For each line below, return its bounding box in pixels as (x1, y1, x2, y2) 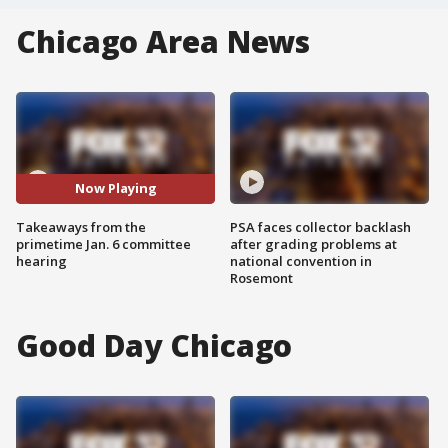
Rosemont (230, 268, 293, 287)
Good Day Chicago (16, 324, 293, 366)
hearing (16, 251, 67, 270)
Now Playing (74, 179, 157, 198)
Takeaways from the (16, 217, 146, 236)
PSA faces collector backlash (230, 217, 411, 236)
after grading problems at (230, 234, 397, 253)
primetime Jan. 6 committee (16, 234, 191, 253)
